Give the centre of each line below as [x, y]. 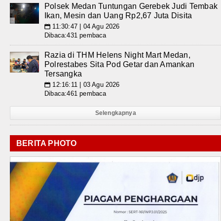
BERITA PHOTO [47, 143]
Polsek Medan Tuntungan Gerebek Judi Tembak [131, 6]
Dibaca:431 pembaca [75, 35]
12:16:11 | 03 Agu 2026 [85, 85]
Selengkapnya [115, 113]
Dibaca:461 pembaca [75, 93]
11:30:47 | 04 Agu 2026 [85, 26]
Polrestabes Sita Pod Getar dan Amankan [120, 64]
